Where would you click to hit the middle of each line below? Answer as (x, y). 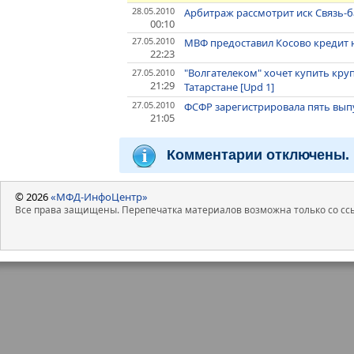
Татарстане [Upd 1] (230, 87)
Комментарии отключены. (258, 154)
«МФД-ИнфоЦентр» (99, 196)
